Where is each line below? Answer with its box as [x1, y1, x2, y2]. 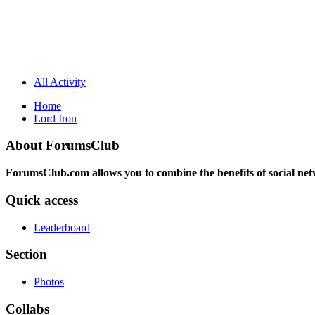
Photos [34, 275, 64, 288]
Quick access [6, 192, 78, 207]
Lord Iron [34, 112, 77, 124]
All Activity [34, 75, 86, 88]
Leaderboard [34, 221, 90, 233]
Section [6, 247, 47, 262]
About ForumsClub [6, 138, 120, 153]
